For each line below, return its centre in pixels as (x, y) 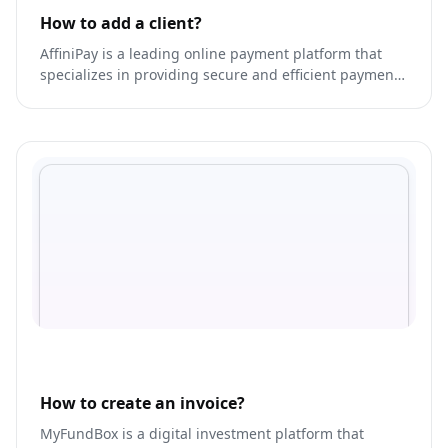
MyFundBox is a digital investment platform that (202, 433)
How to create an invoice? (142, 402)
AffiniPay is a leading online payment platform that (211, 54)
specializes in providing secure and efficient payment (219, 75)
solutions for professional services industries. (192, 96)
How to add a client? (121, 23)
